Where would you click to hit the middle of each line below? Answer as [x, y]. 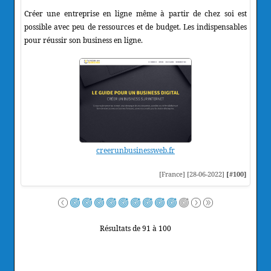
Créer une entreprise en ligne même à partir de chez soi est [135, 13]
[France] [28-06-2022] [193, 174]
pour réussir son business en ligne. [83, 40]
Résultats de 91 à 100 [135, 228]
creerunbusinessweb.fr [135, 150]
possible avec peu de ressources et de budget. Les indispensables [135, 27]
